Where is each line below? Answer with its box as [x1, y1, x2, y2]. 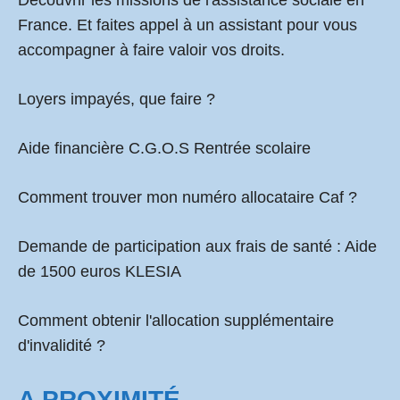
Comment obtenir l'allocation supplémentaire [18, 312, 334, 329]
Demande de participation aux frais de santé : [18, 237, 345, 255]
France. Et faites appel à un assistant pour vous [18, 16, 357, 34]
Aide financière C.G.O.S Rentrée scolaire [18, 139, 311, 157]
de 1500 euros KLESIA [18, 262, 181, 280]
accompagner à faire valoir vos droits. [18, 41, 285, 59]
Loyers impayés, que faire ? [18, 90, 215, 108]
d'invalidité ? [18, 337, 105, 354]
